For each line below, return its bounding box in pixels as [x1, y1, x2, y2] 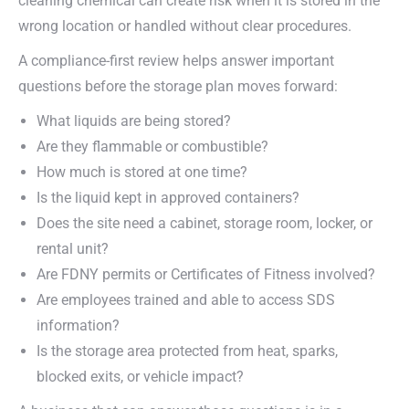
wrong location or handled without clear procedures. [18, 17, 351, 35]
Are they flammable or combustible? [37, 138, 268, 155]
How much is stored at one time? [37, 163, 247, 181]
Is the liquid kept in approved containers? [37, 189, 299, 206]
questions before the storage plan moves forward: [18, 78, 338, 95]
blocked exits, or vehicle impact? [37, 368, 244, 385]
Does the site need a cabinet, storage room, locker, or [37, 215, 372, 232]
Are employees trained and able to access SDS [37, 291, 335, 309]
